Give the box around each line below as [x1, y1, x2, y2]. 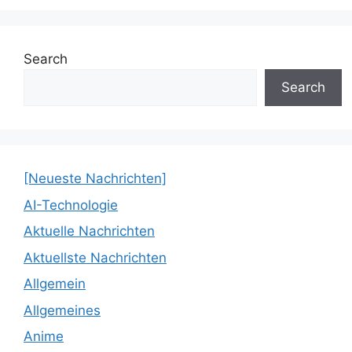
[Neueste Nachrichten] [24, 170, 167, 187]
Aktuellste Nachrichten [24, 249, 167, 266]
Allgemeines [24, 302, 101, 318]
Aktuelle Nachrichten [24, 223, 155, 240]
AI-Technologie [24, 196, 118, 213]
